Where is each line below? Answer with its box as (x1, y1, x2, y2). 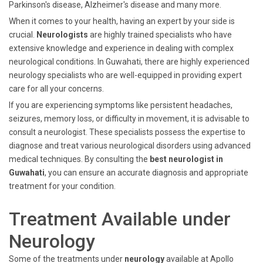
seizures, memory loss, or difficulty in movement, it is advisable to (9, 114, 249, 123)
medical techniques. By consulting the (9, 154, 150, 164)
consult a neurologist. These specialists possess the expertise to (9, 127, 245, 137)
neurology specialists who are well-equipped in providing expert (9, 70, 242, 80)
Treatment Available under (9, 208, 231, 230)
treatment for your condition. (9, 181, 116, 191)
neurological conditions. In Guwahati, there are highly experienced (9, 57, 249, 66)
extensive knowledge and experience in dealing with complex (9, 43, 234, 53)
